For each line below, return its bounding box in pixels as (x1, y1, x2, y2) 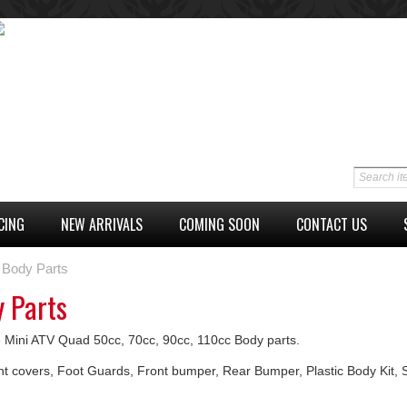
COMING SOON (179, 213, 260, 235)
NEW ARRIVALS (61, 213, 143, 235)
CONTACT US (296, 213, 367, 235)
